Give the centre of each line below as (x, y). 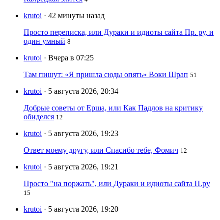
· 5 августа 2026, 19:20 (81, 209)
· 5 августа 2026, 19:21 (81, 167)
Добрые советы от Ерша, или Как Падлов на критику (113, 108)
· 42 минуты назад (74, 16)
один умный (44, 41)
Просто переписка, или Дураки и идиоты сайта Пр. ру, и (119, 32)
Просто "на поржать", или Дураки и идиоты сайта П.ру (117, 184)
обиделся (39, 117)
